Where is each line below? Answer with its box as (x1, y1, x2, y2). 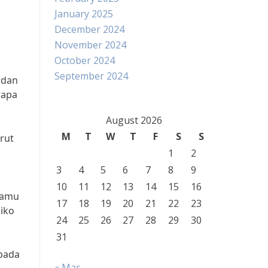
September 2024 (54, 69, 128, 83)
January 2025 (54, 7, 113, 20)
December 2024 (54, 23, 124, 36)
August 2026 (105, 114, 162, 127)
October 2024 (54, 54, 115, 67)
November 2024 (54, 38, 126, 51)
